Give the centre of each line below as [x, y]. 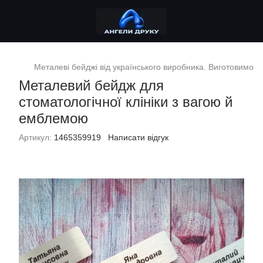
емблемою [53, 118]
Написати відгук [138, 137]
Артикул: [35, 137]
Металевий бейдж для [91, 85]
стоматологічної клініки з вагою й [126, 102]
